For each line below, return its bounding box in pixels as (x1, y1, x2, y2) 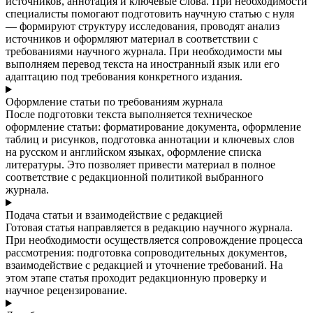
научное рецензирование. (6, 284, 127, 297)
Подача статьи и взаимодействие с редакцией (6, 209, 223, 221)
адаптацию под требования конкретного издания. (6, 71, 242, 83)
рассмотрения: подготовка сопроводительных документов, (6, 247, 287, 259)
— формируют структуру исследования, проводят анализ (6, 20, 279, 33)
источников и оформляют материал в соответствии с (6, 33, 258, 45)
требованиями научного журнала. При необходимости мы (6, 45, 282, 58)
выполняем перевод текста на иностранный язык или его (6, 58, 279, 71)
